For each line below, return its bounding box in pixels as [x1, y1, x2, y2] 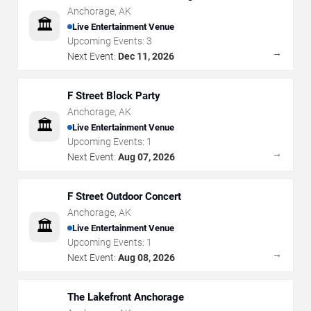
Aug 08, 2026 [118, 252, 175, 264]
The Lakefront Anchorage [67, 291, 184, 304]
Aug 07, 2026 [118, 151, 175, 163]
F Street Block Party [67, 90, 160, 103]
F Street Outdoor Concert [67, 190, 181, 203]
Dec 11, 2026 [118, 51, 174, 62]
